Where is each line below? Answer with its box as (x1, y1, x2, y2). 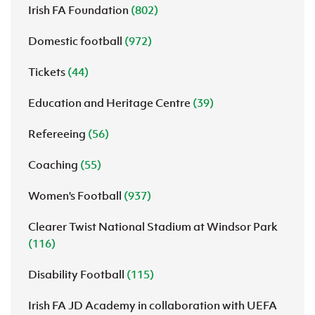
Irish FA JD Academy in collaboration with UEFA (28, 298, 277, 312)
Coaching (28, 157, 80, 172)
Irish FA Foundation (28, 3, 131, 17)
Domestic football (28, 34, 124, 48)
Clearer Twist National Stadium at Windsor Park (28, 219, 278, 233)
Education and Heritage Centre (28, 96, 193, 110)
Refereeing (28, 127, 88, 141)
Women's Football (28, 188, 124, 202)
